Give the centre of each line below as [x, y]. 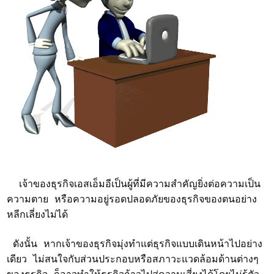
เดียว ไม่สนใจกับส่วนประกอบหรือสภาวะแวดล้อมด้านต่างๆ [133, 260]
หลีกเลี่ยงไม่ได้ [38, 215]
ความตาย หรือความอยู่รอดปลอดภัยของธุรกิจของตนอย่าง [132, 200]
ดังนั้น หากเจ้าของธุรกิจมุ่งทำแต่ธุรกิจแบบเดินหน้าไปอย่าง [135, 245]
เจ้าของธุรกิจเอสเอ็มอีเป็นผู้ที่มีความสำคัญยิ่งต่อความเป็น [134, 185]
